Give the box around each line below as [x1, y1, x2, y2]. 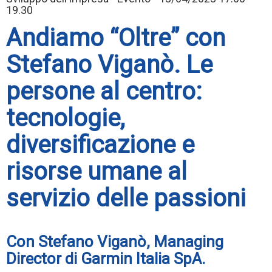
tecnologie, [6, 104, 124, 133]
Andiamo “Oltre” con [6, 24, 225, 53]
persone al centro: [6, 77, 202, 106]
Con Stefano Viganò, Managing [6, 233, 223, 251]
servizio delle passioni [6, 184, 246, 213]
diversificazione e [6, 131, 194, 160]
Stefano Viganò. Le [6, 50, 212, 80]
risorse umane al [6, 157, 187, 186]
